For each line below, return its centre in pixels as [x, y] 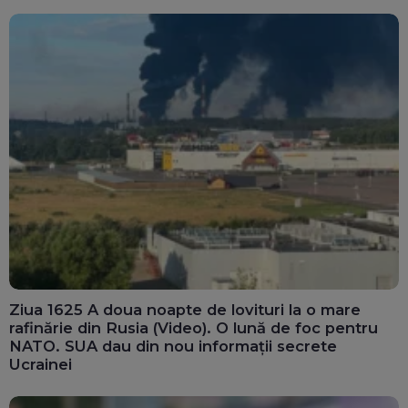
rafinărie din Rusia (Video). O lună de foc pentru [194, 328]
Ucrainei [41, 365]
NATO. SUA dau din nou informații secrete [173, 347]
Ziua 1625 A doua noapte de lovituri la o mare [185, 310]
